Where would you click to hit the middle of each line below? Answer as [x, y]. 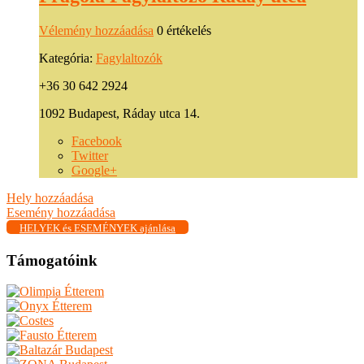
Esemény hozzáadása [61, 212]
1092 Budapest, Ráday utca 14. [119, 113]
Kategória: [67, 58]
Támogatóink [52, 260]
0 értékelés [182, 30]
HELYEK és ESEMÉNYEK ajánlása [97, 227]
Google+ [94, 170]
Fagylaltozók [129, 58]
